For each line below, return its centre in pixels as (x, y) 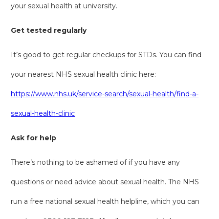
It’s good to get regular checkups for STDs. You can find (106, 55)
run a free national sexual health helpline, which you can (105, 201)
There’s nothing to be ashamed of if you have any (96, 162)
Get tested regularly (49, 30)
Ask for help (34, 138)
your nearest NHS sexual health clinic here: (84, 74)
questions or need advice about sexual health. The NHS (105, 182)
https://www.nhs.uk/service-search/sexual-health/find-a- (105, 94)
